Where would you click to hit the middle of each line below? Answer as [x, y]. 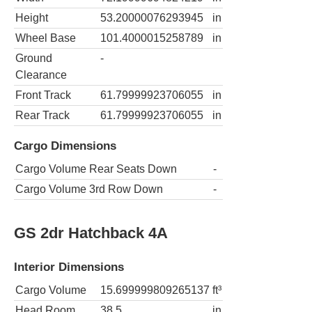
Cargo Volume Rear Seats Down [96, 169]
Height [32, 17]
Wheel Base [46, 38]
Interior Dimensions [69, 267]
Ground [34, 58]
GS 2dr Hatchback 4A [91, 233]
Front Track [43, 95]
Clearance [41, 75]
